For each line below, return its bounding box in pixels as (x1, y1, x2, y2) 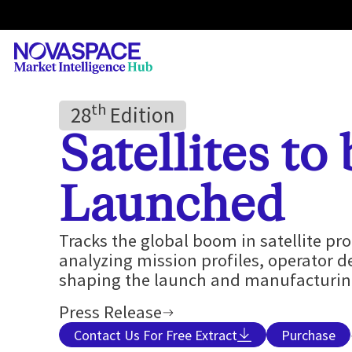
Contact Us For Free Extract (73, 325, 237, 344)
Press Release (58, 301, 162, 324)
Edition (105, 101, 174, 128)
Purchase (280, 325, 335, 344)
